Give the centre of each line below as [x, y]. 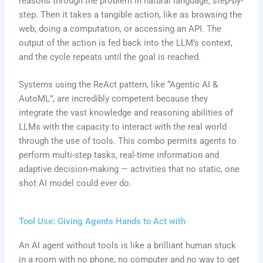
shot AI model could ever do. [75, 183]
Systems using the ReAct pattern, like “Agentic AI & [119, 85]
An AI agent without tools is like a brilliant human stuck [128, 245]
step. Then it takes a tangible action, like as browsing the [131, 14]
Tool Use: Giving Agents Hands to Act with [102, 221]
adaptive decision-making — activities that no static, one [129, 169]
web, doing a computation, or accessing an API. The [120, 28]
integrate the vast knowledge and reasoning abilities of [126, 113]
